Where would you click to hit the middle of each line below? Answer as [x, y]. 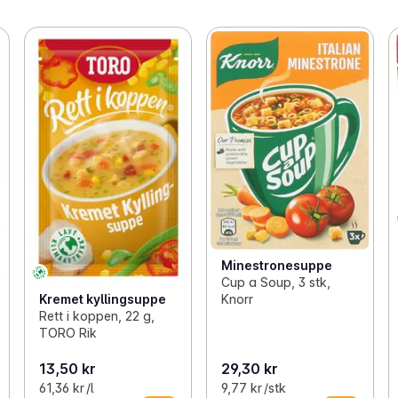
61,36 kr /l [66, 388]
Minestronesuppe [276, 266]
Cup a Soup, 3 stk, [275, 283]
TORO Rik [68, 333]
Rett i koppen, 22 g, [96, 316]
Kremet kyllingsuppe [102, 299]
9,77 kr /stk [253, 388]
